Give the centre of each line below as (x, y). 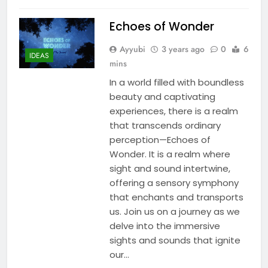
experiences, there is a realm (173, 111)
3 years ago (183, 49)
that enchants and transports (176, 197)
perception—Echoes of (160, 139)
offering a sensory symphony (174, 182)
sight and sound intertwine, (170, 168)
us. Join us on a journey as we (174, 211)
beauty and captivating (162, 96)
